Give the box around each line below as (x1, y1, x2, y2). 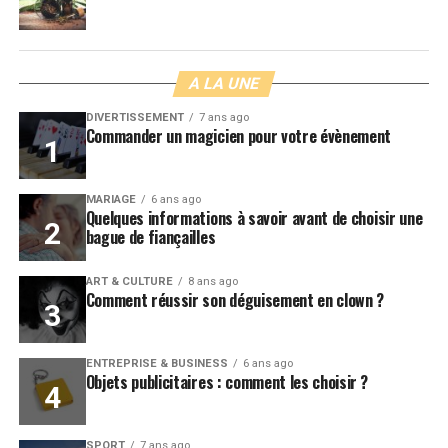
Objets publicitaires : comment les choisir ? (85, 369, 368, 394)
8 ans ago (187, 274, 238, 288)
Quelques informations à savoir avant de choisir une (85, 205, 423, 230)
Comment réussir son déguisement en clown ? (85, 287, 385, 312)
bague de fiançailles (85, 224, 216, 249)
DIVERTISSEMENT (85, 110, 184, 124)
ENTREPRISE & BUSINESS (85, 356, 228, 370)
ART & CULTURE (85, 274, 173, 288)
